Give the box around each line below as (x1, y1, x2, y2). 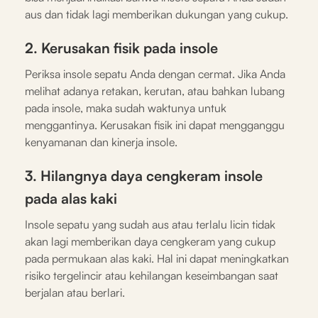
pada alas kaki (25, 189, 117, 207)
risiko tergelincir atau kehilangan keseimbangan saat (25, 268, 278, 283)
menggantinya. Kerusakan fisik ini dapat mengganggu (25, 117, 285, 132)
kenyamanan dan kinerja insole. (25, 134, 177, 149)
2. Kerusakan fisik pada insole (25, 38, 218, 57)
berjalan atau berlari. (25, 285, 125, 300)
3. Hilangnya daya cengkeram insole (25, 166, 263, 185)
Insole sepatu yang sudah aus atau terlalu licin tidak (25, 216, 275, 231)
